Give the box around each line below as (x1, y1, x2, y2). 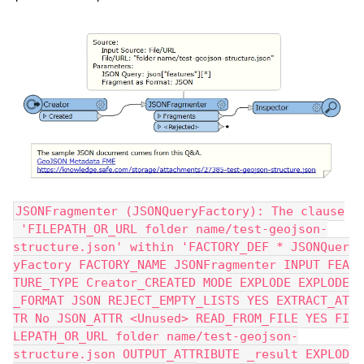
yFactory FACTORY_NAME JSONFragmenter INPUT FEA (13, 258, 349, 273)
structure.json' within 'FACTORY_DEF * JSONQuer (13, 240, 349, 255)
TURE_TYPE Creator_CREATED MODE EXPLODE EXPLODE (13, 275, 349, 291)
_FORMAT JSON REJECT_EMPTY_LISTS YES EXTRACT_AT (13, 293, 349, 309)
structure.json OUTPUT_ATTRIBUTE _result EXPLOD (13, 347, 349, 362)
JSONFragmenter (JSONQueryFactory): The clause (15, 204, 344, 219)
